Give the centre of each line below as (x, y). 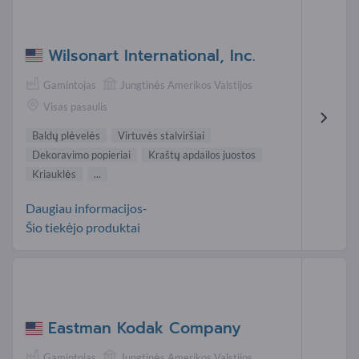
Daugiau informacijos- (87, 208)
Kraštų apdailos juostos (202, 154)
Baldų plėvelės (66, 135)
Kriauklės (54, 173)
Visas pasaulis (75, 106)
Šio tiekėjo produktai (83, 227)
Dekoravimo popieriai (81, 154)
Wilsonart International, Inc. (151, 55)
